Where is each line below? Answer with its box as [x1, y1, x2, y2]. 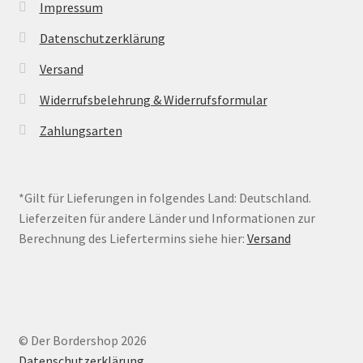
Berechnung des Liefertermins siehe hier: [18, 229, 247, 246]
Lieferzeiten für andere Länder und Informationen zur [18, 209, 315, 226]
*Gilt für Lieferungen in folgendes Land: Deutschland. [18, 189, 311, 206]
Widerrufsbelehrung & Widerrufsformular [39, 92, 267, 109]
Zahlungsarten [39, 122, 122, 139]
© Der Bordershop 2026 [18, 331, 147, 348]
